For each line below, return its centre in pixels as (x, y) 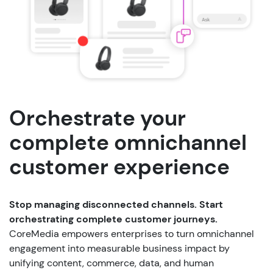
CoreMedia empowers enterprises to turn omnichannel (132, 233)
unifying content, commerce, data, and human (112, 263)
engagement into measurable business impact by (119, 248)
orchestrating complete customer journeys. (113, 219)
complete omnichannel (128, 142)
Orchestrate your (97, 118)
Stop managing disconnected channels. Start (116, 204)
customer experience (119, 167)
